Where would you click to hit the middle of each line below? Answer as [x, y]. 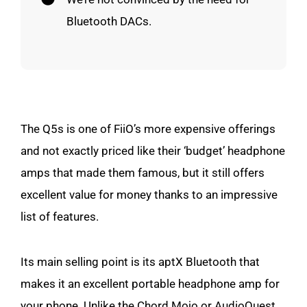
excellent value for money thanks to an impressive [149, 194]
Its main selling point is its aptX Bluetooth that [140, 261]
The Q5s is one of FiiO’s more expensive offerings [148, 128]
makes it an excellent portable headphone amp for [150, 283]
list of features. [60, 216]
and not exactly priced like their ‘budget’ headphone [153, 150]
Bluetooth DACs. [109, 21]
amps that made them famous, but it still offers [143, 172]
